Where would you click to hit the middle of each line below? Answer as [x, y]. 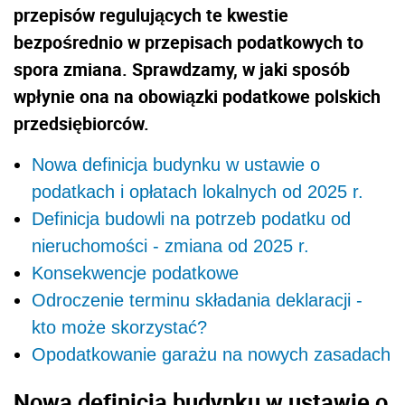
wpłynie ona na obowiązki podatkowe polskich [197, 97]
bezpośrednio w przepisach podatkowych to [188, 42]
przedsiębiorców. [84, 124]
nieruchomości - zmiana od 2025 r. [170, 246]
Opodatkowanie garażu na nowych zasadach [211, 355]
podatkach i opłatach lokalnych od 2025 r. [198, 192]
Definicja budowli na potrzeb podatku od [191, 219]
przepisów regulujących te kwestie [151, 15]
